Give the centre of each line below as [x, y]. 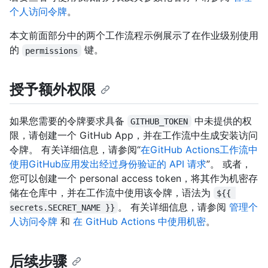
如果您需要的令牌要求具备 [68, 121]
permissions [52, 51]
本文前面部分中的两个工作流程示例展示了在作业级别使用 [134, 36]
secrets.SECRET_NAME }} [62, 207]
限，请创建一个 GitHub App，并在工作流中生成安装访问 [134, 135]
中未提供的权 [221, 121]
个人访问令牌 [38, 12]
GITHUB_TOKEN [159, 121]
